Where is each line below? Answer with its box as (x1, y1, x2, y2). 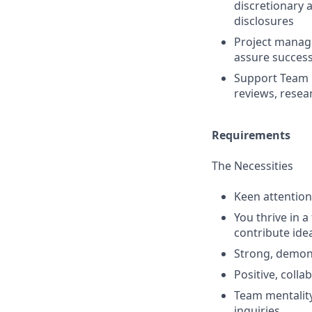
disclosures (234, 13, 294, 29)
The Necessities (212, 158, 293, 173)
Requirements (212, 127, 290, 143)
